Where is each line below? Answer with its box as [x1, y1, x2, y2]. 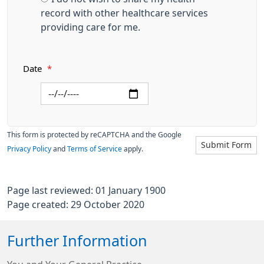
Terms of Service [67, 146, 122, 153]
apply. [122, 146, 143, 153]
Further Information [7, 233, 147, 249]
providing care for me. [41, 22, 140, 32]
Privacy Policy [7, 146, 51, 153]
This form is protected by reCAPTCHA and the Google [7, 131, 181, 138]
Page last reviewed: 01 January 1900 [7, 186, 166, 195]
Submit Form [201, 141, 252, 149]
